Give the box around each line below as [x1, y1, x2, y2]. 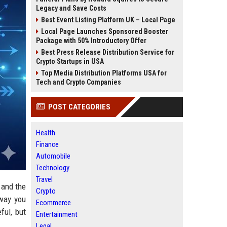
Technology [36, 163, 69, 172]
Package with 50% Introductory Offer [36, 36, 146, 45]
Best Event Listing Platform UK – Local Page [41, 16, 175, 24]
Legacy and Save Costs [36, 4, 106, 12]
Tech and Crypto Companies [36, 78, 121, 86]
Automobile [36, 152, 70, 161]
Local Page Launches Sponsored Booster [41, 27, 168, 35]
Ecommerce [36, 198, 71, 207]
